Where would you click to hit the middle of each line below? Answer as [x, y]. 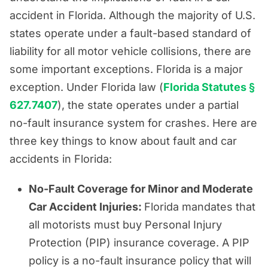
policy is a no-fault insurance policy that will [140, 260]
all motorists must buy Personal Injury [125, 224]
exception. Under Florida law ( [86, 87]
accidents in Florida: [61, 159]
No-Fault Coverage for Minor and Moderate [141, 188]
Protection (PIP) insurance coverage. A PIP [139, 242]
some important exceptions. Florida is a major [126, 69]
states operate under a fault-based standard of [130, 33]
